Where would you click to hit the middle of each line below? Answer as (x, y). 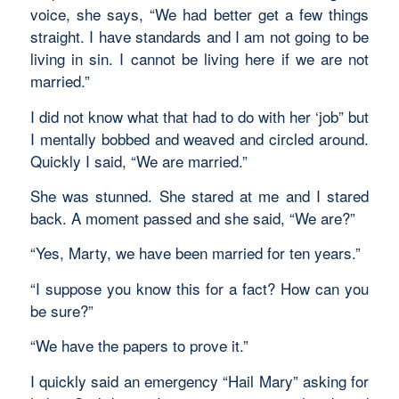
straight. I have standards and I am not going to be (199, 37)
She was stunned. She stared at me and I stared (199, 195)
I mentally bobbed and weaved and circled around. (199, 138)
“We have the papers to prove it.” (139, 346)
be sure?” (61, 310)
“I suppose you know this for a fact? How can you (199, 288)
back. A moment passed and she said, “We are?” (192, 218)
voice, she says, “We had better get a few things (199, 14)
